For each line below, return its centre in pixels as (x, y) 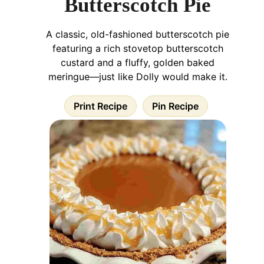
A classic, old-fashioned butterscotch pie (138, 34)
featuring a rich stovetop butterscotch (138, 48)
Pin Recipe (175, 106)
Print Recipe (100, 106)
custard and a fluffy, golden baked (138, 62)
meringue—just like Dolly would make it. (138, 76)
